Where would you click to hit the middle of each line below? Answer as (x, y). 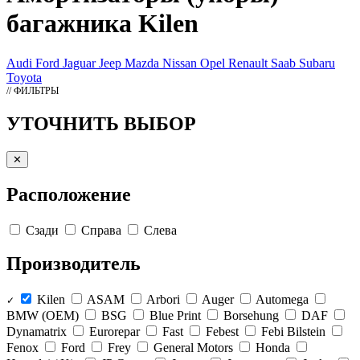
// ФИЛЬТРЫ (33, 90)
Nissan (181, 63)
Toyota (24, 77)
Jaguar (81, 63)
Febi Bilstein (293, 332)
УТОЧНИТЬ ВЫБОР (101, 123)
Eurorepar (115, 332)
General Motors (193, 348)
